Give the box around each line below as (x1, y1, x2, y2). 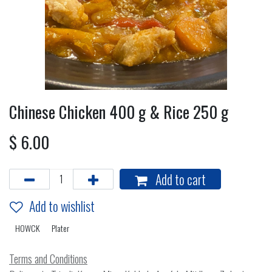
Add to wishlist (29, 196, 95, 216)
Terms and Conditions (9, 251, 87, 267)
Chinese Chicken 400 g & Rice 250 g (9, 100, 228, 124)
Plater (52, 222, 69, 235)
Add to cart (153, 169, 206, 189)
